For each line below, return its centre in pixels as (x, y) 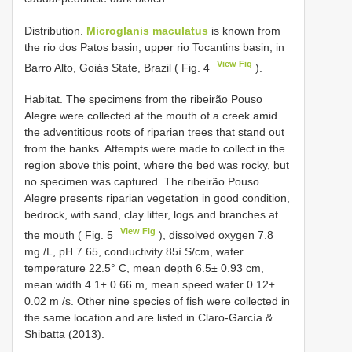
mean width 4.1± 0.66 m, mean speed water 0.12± (150, 284)
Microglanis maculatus (147, 30)
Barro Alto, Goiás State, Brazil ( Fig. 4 (119, 67)
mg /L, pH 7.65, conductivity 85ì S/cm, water (134, 251)
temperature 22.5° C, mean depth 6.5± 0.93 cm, (144, 268)
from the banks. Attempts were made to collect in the (155, 149)
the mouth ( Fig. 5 (70, 235)
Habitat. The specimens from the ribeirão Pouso (143, 99)
